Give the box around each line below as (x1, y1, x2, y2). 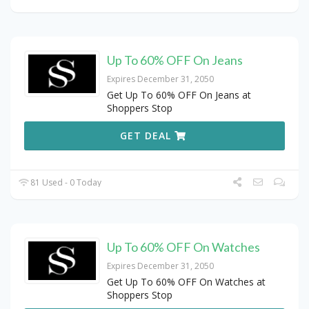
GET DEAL (120, 129, 175, 143)
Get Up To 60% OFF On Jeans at (107, 88, 251, 102)
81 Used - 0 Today (28, 177, 102, 189)
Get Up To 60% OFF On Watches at (107, 275, 266, 289)
